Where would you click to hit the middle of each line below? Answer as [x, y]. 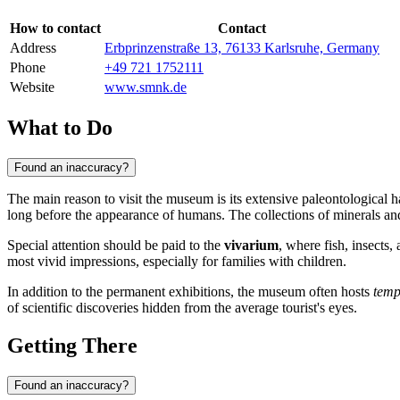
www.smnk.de [146, 87]
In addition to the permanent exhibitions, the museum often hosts [190, 291]
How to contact [55, 29]
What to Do [60, 127]
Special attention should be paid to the [116, 245]
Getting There [72, 345]
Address [33, 48]
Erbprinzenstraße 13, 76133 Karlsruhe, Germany [242, 48]
